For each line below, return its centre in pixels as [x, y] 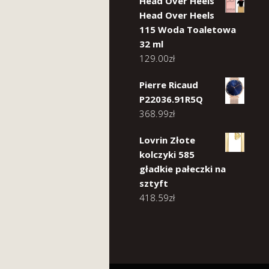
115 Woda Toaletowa [188, 29]
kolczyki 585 [167, 154]
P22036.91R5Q [171, 99]
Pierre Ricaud [169, 85]
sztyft [154, 183]
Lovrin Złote [167, 140]
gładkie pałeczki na [183, 169]
